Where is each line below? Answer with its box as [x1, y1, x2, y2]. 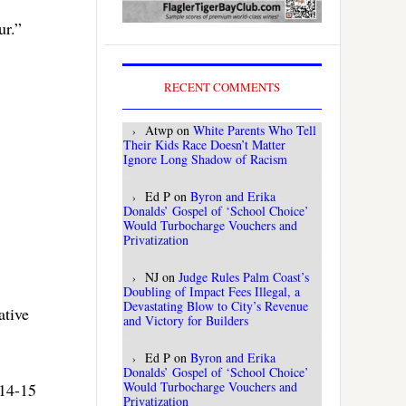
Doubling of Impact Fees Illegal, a [123, 283, 300, 301]
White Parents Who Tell [193, 121, 316, 140]
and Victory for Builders [123, 312, 248, 330]
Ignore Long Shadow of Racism [123, 150, 287, 169]
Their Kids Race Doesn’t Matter [123, 136, 285, 154]
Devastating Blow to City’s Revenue [123, 297, 308, 315]
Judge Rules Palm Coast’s [179, 268, 309, 286]
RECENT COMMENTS [164, 79, 280, 96]
